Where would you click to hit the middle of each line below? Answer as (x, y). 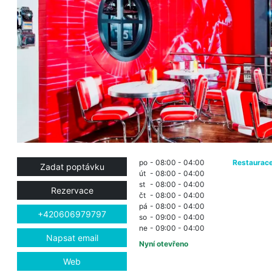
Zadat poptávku (72, 166)
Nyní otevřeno (164, 243)
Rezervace (72, 190)
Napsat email (72, 237)
